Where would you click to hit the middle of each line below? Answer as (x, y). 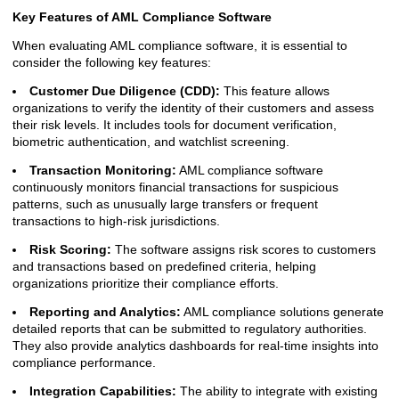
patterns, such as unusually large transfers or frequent (165, 204)
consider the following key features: (112, 62)
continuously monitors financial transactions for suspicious (175, 187)
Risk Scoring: (70, 249)
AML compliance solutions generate (282, 312)
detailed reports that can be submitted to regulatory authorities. (190, 329)
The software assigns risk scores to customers (244, 249)
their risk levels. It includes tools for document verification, (175, 125)
